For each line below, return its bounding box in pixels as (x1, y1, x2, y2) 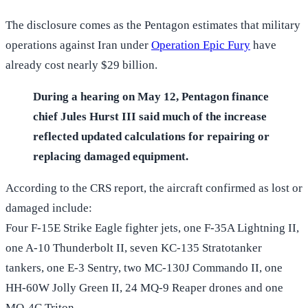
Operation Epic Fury (151, 38, 250, 52)
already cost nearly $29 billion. (5, 58, 157, 71)
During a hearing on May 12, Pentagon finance (33, 89, 269, 103)
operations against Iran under (5, 38, 151, 52)
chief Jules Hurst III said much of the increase (33, 109, 267, 123)
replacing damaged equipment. (33, 149, 188, 163)
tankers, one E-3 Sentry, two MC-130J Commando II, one (5, 261, 283, 274)
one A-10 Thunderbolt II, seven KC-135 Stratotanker (5, 241, 262, 254)
